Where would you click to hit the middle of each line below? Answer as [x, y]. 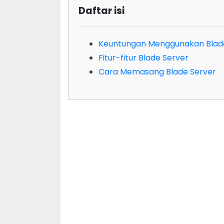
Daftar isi [101, 10]
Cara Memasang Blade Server [157, 71]
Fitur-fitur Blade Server [143, 57]
